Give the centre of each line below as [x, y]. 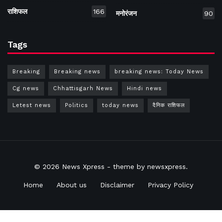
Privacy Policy [170, 185]
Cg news [26, 88]
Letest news [32, 105]
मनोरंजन [126, 13]
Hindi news [144, 88]
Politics [77, 105]
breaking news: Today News [159, 71]
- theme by [126, 166]
